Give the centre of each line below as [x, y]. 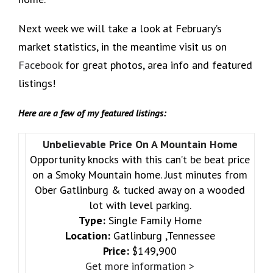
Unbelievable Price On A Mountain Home [140, 144]
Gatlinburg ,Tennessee [162, 236]
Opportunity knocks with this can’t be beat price [140, 160]
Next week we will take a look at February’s [120, 29]
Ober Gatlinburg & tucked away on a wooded [140, 190]
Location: [87, 236]
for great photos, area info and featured [157, 65]
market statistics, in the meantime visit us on [122, 47]
